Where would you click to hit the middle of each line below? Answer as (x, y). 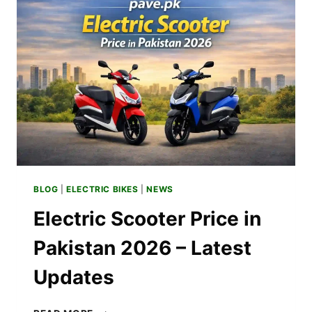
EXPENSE (116, 40)
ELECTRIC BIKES (102, 189)
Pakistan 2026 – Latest (142, 248)
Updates (74, 278)
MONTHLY (118, 25)
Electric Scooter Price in (147, 219)
